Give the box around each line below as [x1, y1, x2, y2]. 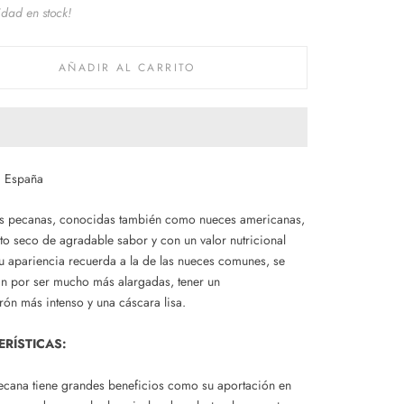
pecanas [8, 210, 52, 229]
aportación [217, 376, 275, 395]
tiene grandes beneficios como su [29, 376, 217, 395]
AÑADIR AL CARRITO [59, 60, 196, 76]
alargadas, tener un [118, 272, 220, 291]
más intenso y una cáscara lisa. [17, 293, 186, 312]
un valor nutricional [184, 231, 286, 250]
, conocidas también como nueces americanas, [52, 210, 305, 229]
